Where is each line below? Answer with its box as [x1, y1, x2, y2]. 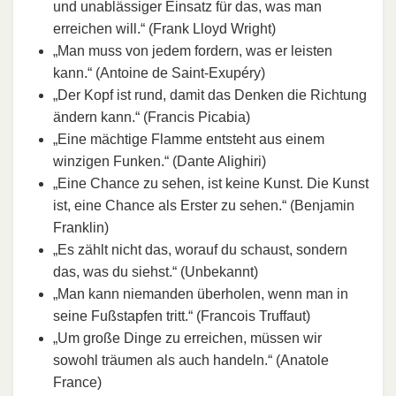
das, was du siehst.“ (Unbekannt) [53, 263, 258, 279]
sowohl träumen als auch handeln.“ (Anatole [53, 352, 329, 368]
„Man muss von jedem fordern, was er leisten [53, 42, 332, 58]
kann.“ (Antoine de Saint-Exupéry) [53, 65, 265, 80]
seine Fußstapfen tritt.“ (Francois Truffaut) [53, 308, 310, 324]
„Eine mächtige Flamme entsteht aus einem [53, 131, 324, 147]
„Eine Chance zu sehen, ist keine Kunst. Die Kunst [53, 175, 369, 191]
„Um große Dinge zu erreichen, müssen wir [53, 330, 322, 346]
